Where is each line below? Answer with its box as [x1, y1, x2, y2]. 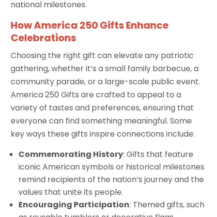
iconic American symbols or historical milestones [18, 161, 205, 173]
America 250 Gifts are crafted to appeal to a [11, 89, 182, 101]
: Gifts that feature [123, 149, 194, 160]
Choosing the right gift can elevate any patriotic [11, 50, 194, 62]
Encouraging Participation [18, 199, 130, 211]
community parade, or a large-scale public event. [11, 76, 201, 88]
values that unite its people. [18, 186, 124, 198]
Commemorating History [18, 149, 124, 160]
